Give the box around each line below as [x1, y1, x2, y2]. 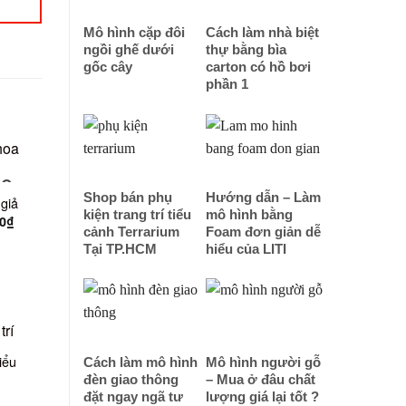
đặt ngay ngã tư [83, 389, 183, 404]
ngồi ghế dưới [83, 43, 174, 58]
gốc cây [83, 60, 132, 75]
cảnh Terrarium [83, 225, 179, 240]
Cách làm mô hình [83, 354, 198, 370]
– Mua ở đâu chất [205, 372, 315, 387]
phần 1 [205, 77, 248, 92]
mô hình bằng [205, 208, 293, 223]
